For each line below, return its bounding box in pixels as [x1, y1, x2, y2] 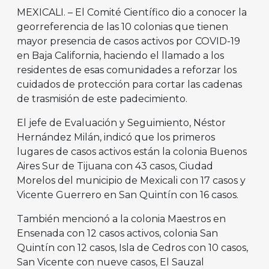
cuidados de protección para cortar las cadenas [17, 79, 242, 91]
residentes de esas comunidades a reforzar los [17, 64, 237, 76]
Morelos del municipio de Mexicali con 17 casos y [17, 175, 246, 187]
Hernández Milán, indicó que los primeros [17, 131, 215, 144]
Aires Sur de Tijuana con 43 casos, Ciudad [17, 160, 213, 172]
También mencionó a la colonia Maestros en [17, 213, 226, 225]
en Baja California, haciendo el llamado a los [17, 50, 224, 62]
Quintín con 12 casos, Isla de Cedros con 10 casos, [17, 242, 248, 254]
